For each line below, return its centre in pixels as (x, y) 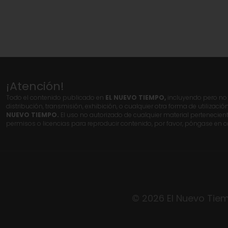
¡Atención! (35, 86)
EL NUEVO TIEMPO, (136, 97)
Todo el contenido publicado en (56, 97)
